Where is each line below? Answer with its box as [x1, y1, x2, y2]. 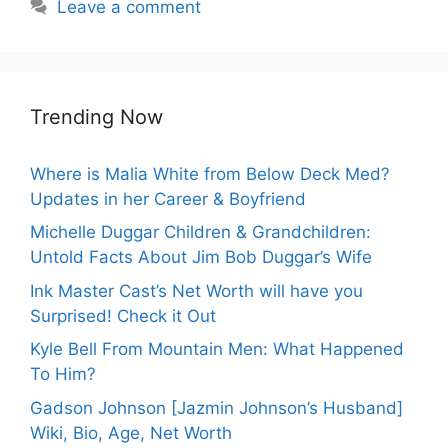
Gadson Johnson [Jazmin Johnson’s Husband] [30, 397, 403, 418]
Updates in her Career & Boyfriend [30, 188, 306, 209]
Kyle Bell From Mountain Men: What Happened [30, 339, 404, 360]
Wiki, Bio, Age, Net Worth [30, 422, 232, 443]
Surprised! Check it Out [30, 305, 216, 326]
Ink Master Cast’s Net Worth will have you [30, 280, 363, 301]
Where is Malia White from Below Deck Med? [30, 163, 390, 184]
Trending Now [30, 104, 163, 129]
